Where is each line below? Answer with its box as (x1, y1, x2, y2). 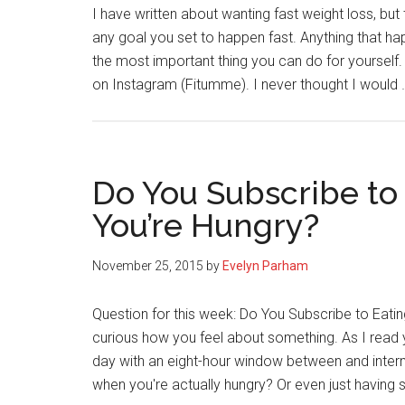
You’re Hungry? (92, 206, 319, 244)
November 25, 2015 (92, 259, 203, 273)
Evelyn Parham (222, 259, 308, 273)
